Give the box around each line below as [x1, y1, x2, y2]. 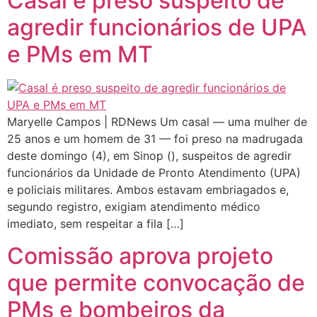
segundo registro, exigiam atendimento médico [7, 200, 260, 214]
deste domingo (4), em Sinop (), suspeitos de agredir [7, 149, 292, 163]
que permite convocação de [7, 268, 305, 296]
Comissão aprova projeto [7, 241, 273, 270]
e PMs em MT [7, 40, 153, 69]
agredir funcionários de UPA [7, 13, 306, 42]
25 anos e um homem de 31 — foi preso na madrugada [7, 132, 303, 146]
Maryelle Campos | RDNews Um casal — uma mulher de [7, 115, 307, 129]
